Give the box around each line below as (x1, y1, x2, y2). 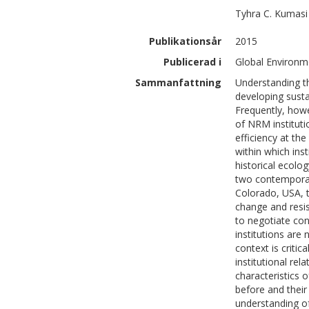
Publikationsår (149, 34, 221, 48)
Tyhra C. (235, 7, 272, 20)
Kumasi (275, 7, 308, 20)
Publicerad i (163, 55, 221, 68)
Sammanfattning (135, 76, 221, 89)
